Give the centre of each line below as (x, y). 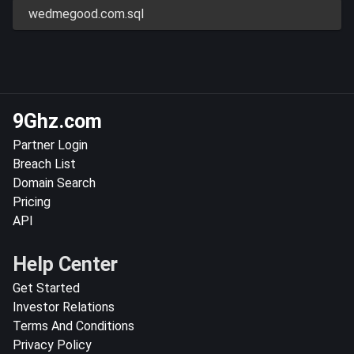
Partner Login (50, 145)
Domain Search (54, 183)
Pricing (32, 201)
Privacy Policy (52, 345)
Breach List (44, 164)
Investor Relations (64, 307)
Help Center (65, 264)
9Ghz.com (57, 121)
